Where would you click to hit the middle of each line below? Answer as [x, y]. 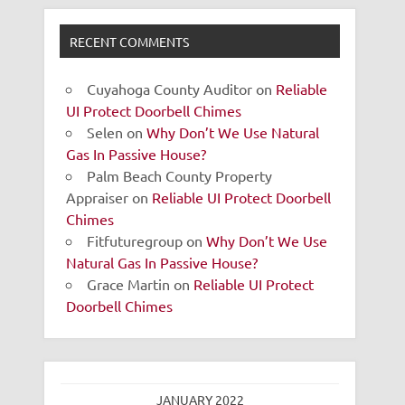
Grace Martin [129, 283]
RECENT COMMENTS [130, 41]
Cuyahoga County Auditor [170, 88]
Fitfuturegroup [135, 240]
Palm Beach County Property [180, 175]
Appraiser [98, 197]
